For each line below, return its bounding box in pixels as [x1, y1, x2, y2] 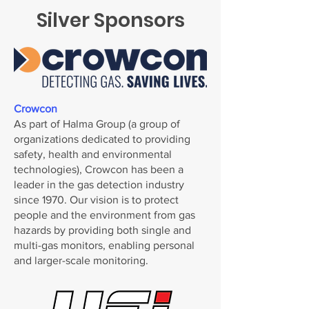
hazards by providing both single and [14, 224, 191, 236]
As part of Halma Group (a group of [14, 118, 180, 130]
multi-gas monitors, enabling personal [14, 239, 195, 251]
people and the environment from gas [14, 209, 195, 221]
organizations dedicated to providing [14, 133, 190, 145]
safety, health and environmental [14, 148, 172, 160]
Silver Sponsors [36, 7, 185, 34]
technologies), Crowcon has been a [14, 163, 183, 175]
